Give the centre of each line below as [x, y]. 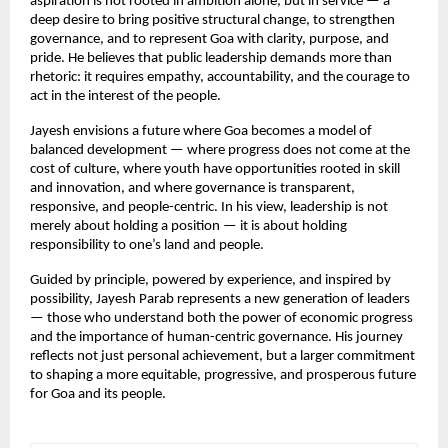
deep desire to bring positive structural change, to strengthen [212, 20]
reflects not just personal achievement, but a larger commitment [222, 356]
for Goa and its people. [98, 394]
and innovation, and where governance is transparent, [192, 188]
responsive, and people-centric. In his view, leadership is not [209, 207]
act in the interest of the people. [125, 96]
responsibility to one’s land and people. [147, 245]
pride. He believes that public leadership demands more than [211, 58]
